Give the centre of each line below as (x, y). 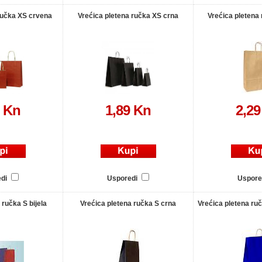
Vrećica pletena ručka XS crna (128, 16)
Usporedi (123, 178)
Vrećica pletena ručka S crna (128, 204)
